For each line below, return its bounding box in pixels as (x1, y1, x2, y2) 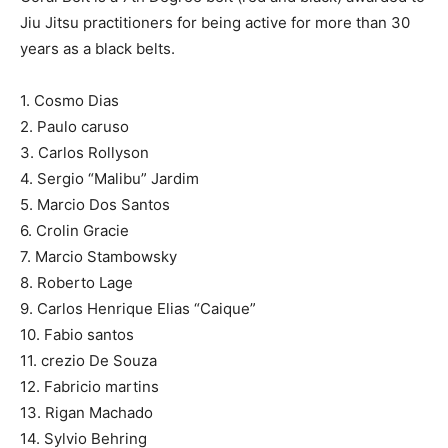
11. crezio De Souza (20, 351, 157, 371)
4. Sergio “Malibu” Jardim (20, 169, 199, 189)
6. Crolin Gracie (20, 221, 129, 241)
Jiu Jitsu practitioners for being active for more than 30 (20, 13, 410, 33)
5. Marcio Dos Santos (20, 195, 170, 215)
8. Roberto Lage (20, 273, 133, 293)
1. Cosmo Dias (20, 91, 119, 111)
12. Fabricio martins (20, 377, 159, 397)
